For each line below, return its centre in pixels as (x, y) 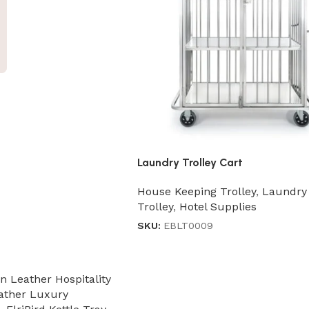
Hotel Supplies (218, 207)
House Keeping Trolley (196, 192)
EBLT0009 (188, 226)
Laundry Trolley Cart (190, 163)
